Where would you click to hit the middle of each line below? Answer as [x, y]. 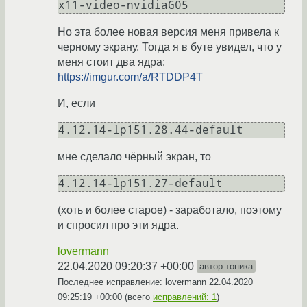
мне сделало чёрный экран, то [134, 157]
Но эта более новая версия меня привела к [168, 32]
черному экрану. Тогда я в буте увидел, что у [170, 47]
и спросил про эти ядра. [118, 225]
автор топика [226, 267]
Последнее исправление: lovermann [133, 282]
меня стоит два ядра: [111, 62]
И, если [76, 103]
